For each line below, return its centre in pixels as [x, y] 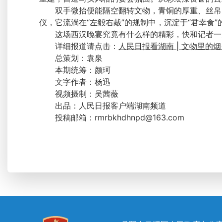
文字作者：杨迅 [83, 82]
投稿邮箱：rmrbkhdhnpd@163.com [120, 118]
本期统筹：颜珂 [83, 70]
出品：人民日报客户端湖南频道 [111, 106]
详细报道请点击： [87, 46]
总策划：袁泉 [79, 58]
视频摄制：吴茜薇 [87, 94]
